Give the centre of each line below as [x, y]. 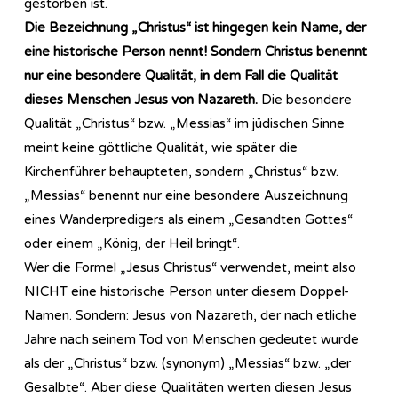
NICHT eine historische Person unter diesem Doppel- [187, 291]
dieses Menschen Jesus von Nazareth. [141, 99]
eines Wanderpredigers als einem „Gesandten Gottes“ [188, 219]
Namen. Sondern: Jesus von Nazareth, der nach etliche [191, 315]
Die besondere [305, 99]
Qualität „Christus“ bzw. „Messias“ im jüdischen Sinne [184, 123]
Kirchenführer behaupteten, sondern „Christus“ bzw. [181, 171]
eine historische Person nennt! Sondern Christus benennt [195, 51]
